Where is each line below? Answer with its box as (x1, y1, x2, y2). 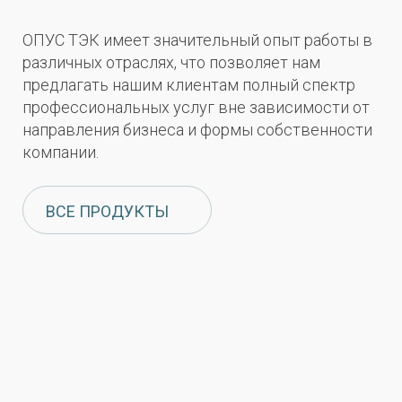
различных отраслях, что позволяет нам (22, 52, 320, 72)
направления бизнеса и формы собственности (22, 119, 372, 139)
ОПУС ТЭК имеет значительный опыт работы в (22, 30, 372, 49)
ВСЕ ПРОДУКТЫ (46, 201, 169, 221)
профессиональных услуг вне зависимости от (22, 97, 370, 117)
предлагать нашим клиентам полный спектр (22, 74, 355, 94)
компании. (22, 142, 99, 162)
